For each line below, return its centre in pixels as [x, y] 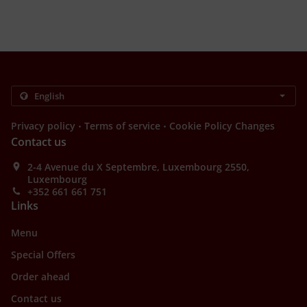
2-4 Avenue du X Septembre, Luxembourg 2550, [138, 167]
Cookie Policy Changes [222, 126]
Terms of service [122, 126]
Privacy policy [43, 126]
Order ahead [40, 277]
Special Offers [43, 255]
